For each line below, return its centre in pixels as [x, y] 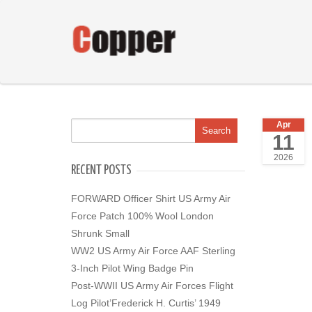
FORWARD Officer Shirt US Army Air [151, 198]
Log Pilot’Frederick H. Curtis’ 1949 [146, 303]
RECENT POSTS [101, 170]
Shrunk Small [100, 233]
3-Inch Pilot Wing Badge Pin [132, 268]
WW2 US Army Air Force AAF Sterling [153, 251]
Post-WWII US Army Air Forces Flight [152, 286]
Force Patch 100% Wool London [142, 216]
